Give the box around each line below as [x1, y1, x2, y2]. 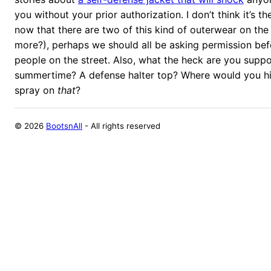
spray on [15, 83, 57, 96]
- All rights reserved [82, 120, 160, 131]
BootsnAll [46, 120, 82, 131]
